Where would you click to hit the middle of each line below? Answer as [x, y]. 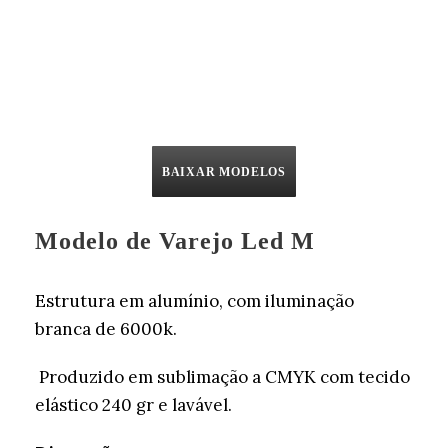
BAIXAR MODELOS [224, 172]
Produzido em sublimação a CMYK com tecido [222, 377]
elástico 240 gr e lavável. [133, 405]
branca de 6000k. [106, 329]
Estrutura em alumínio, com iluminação [194, 301]
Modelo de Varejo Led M [175, 241]
